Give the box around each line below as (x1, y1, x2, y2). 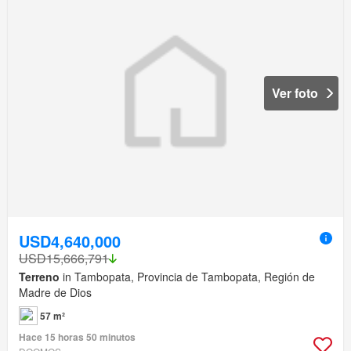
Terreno (19, 269, 60, 285)
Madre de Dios (19, 284, 92, 301)
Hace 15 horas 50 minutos (19, 330, 136, 345)
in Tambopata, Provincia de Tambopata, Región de (60, 269, 315, 285)
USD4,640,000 (19, 230, 121, 253)
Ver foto (272, 83, 318, 102)
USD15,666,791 (19, 249, 109, 268)
